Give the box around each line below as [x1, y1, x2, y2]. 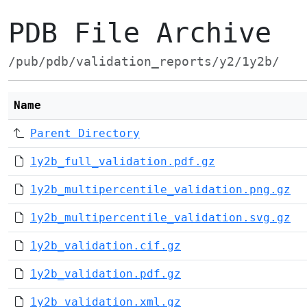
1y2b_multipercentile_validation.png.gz [30, 183, 291, 196]
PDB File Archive [8, 17, 271, 49]
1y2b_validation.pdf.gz [30, 267, 181, 280]
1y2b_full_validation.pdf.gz [30, 155, 215, 168]
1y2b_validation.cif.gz [30, 239, 181, 252]
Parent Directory [30, 127, 140, 140]
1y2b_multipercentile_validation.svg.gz [30, 211, 291, 224]
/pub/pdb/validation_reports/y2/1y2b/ [8, 55, 280, 69]
